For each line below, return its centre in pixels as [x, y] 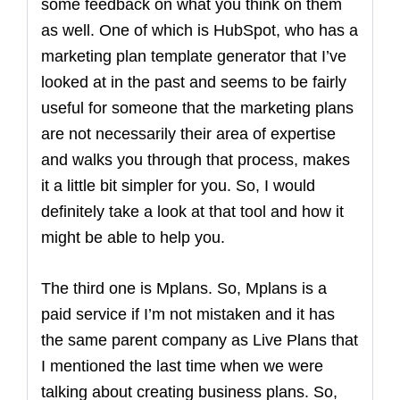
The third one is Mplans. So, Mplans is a [184, 288]
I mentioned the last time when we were [182, 366]
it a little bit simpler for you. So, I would [178, 186]
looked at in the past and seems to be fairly [194, 82]
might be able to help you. [133, 237]
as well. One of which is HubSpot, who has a [200, 30]
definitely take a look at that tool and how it [192, 212]
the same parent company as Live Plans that [200, 340]
